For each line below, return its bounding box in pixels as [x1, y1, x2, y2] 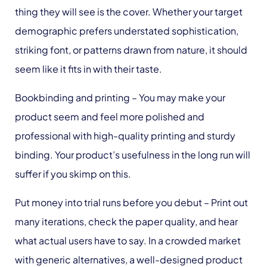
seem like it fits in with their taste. [15, 63, 162, 75]
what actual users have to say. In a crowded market [15, 234, 241, 247]
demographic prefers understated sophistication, [15, 24, 238, 37]
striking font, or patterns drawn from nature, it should [15, 44, 247, 56]
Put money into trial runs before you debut [15, 196, 202, 209]
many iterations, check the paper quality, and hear [15, 215, 238, 228]
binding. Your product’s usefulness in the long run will [15, 148, 250, 161]
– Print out [202, 196, 248, 209]
